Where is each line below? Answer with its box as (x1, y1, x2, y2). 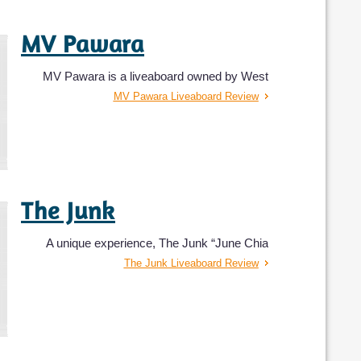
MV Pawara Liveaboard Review (113, 89, 259, 102)
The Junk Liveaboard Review (123, 256, 259, 269)
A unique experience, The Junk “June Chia (45, 235, 268, 250)
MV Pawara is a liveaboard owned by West (42, 68, 268, 83)
